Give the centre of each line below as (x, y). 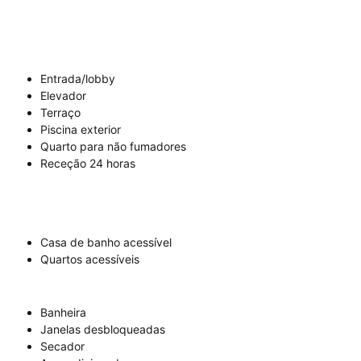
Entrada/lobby (78, 79)
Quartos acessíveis (90, 259)
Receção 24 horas (88, 164)
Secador (62, 346)
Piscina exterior (81, 130)
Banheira (63, 313)
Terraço (60, 113)
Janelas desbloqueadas (103, 330)
